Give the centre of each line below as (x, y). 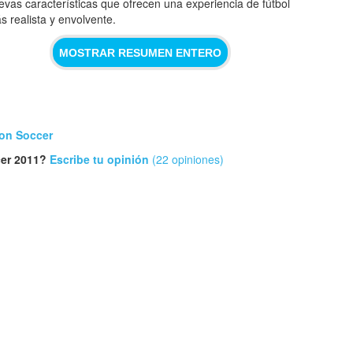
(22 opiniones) (186, 159)
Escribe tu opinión (99, 159)
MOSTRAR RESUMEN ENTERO (140, 52)
